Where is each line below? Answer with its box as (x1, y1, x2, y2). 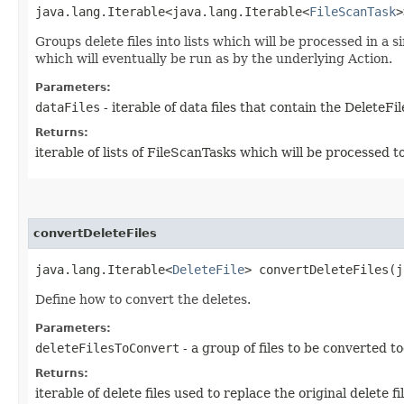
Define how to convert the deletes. (35, 291, 251, 307)
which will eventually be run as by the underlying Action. (35, 50, 392, 66)
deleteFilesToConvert (35, 340, 179, 355)
